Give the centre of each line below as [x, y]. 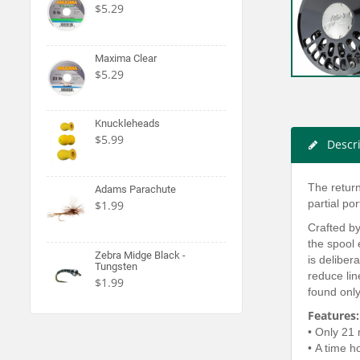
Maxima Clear [126, 58]
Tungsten [116, 266]
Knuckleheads [127, 124]
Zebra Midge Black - [140, 255]
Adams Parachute [135, 189]
